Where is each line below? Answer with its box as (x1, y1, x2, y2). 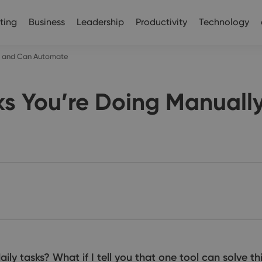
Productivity (136, 16, 187, 27)
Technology (199, 16, 249, 27)
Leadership (77, 16, 124, 27)
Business (29, 16, 65, 27)
